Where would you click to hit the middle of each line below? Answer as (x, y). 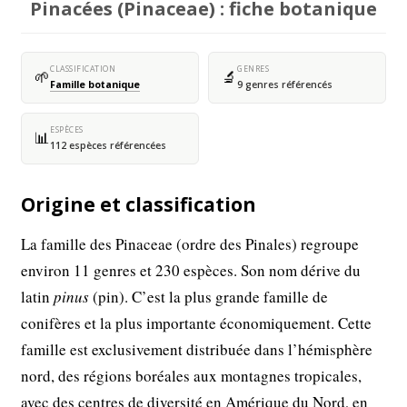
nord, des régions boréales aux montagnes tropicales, (192, 375)
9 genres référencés (285, 84)
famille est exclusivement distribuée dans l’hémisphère (197, 349)
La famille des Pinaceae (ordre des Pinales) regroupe (190, 243)
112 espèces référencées (109, 145)
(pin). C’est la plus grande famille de (209, 296)
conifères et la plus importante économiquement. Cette (197, 323)
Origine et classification (139, 204)
